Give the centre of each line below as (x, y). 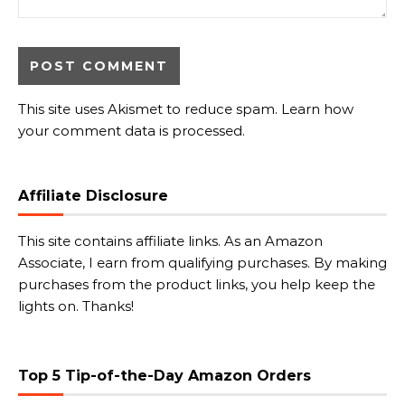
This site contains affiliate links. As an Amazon (170, 241)
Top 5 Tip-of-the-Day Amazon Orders (165, 376)
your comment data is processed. (132, 131)
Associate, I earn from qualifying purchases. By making (202, 263)
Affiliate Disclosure (93, 196)
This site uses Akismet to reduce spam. (150, 109)
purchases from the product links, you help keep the (197, 284)
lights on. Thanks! (76, 306)
